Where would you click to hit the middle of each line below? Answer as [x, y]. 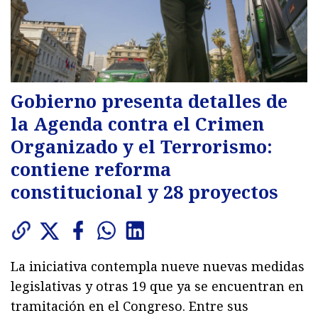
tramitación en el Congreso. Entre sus [130, 306]
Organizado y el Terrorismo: [142, 147]
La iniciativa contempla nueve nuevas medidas [158, 267]
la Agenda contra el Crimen [137, 124]
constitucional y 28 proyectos [144, 192]
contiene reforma [91, 169]
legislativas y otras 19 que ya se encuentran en [157, 286]
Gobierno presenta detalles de [149, 101]
